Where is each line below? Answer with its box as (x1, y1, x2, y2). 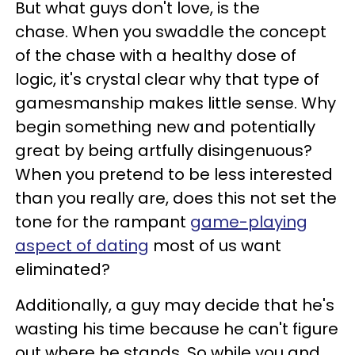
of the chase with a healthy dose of (15, 44, 296, 67)
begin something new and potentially (15, 115, 315, 138)
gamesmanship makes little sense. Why (15, 91, 336, 114)
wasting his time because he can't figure (15, 317, 338, 340)
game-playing (190, 210, 307, 233)
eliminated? (15, 258, 110, 281)
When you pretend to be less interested (15, 162, 333, 185)
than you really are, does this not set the (15, 186, 337, 209)
